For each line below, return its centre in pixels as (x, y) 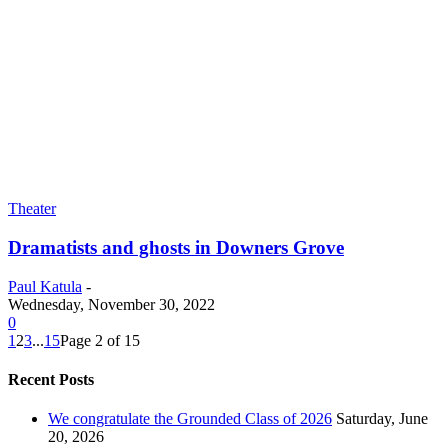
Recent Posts (51, 379)
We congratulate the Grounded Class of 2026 (190, 419)
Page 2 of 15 (100, 340)
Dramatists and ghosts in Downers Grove (176, 247)
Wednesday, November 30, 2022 (111, 304)
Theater (32, 209)
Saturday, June (382, 419)
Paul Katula (45, 286)
